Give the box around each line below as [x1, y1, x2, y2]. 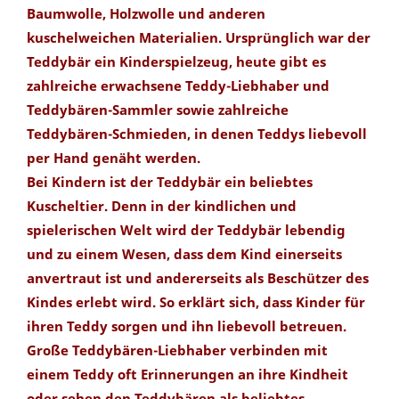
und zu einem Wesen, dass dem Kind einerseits [27, 245, 342, 264]
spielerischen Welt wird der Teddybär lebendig [27, 221, 346, 240]
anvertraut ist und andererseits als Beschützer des [27, 269, 369, 288]
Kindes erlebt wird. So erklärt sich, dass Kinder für [27, 293, 365, 312]
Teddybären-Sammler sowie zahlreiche [27, 101, 289, 119]
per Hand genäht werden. [27, 149, 200, 167]
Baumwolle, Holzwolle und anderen [27, 4, 265, 23]
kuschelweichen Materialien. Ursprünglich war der [27, 28, 370, 47]
